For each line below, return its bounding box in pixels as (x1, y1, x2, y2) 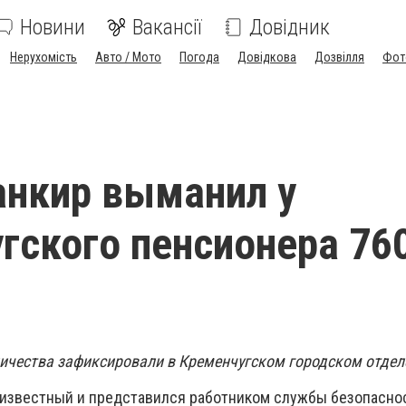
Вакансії (132, 14, 202, 40)
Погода (179, 50, 219, 64)
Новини (20, 14, 85, 40)
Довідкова (237, 50, 296, 64)
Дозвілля (314, 50, 364, 64)
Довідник (249, 14, 330, 40)
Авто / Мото (95, 50, 161, 64)
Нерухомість (10, 50, 77, 64)
